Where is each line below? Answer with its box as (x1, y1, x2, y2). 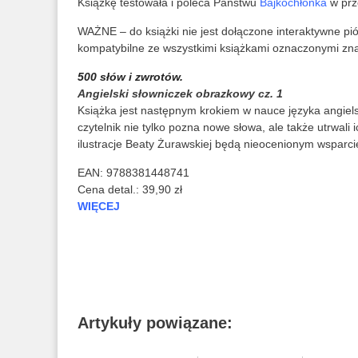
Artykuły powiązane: (78, 314, 233, 332)
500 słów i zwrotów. (78, 70, 183, 83)
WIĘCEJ (78, 200, 120, 213)
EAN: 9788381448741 (78, 166, 189, 179)
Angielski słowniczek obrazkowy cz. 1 (78, 87, 283, 100)
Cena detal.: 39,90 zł (78, 183, 182, 196)
